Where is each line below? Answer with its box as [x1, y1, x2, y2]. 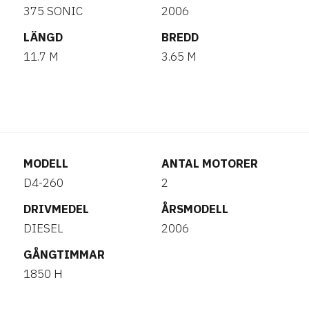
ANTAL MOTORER [161, 156, 258, 171]
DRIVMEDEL [23, 201, 89, 217]
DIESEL [23, 221, 63, 236]
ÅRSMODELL [161, 201, 228, 217]
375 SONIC [23, 3, 83, 19]
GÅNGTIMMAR [23, 247, 105, 262]
